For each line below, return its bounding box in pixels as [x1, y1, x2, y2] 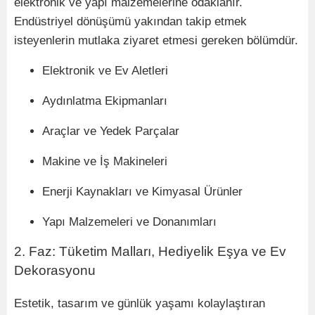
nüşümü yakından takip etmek [89, 15, 247, 29]
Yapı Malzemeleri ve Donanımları [42, 215, 217, 229]
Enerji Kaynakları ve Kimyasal [42, 185, 204, 199]
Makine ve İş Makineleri [42, 155, 167, 169]
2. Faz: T [14, 244, 67, 259]
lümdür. [259, 34, 298, 48]
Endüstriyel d [14, 15, 83, 29]
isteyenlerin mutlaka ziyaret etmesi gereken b [14, 34, 253, 48]
